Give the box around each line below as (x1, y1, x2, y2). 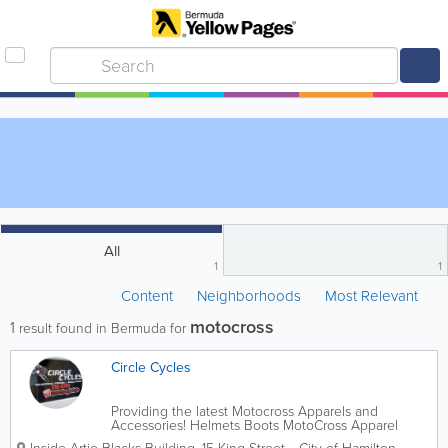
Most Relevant (325, 285, 418, 307)
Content (121, 285, 177, 307)
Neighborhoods (197, 285, 301, 307)
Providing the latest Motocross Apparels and (111, 401, 378, 422)
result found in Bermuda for (15, 318, 190, 339)
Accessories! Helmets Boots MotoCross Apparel (111, 415, 398, 436)
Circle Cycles (111, 357, 191, 378)
